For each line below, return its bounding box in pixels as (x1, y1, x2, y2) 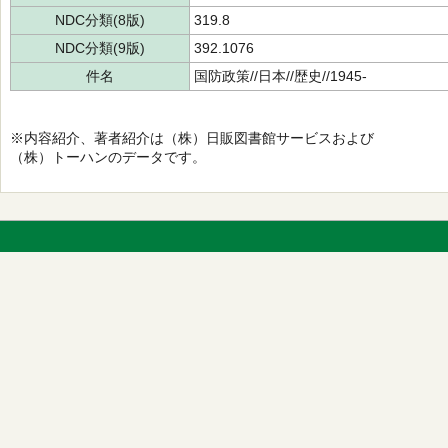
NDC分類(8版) (55, 12, 145, 28)
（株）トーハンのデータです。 (10, 149, 206, 165)
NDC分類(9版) (55, 40, 145, 56)
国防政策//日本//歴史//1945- (194, 68, 367, 84)
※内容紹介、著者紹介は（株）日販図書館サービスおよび (10, 130, 374, 146)
